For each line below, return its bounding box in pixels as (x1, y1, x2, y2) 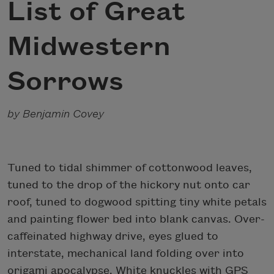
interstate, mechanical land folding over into (7, 247, 244, 259)
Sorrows (7, 67, 124, 97)
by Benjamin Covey (7, 108, 104, 120)
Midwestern (7, 32, 171, 62)
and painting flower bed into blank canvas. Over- (7, 213, 265, 225)
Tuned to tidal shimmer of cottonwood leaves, (7, 161, 252, 174)
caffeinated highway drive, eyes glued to (7, 230, 218, 242)
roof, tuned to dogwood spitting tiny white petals (7, 196, 267, 208)
